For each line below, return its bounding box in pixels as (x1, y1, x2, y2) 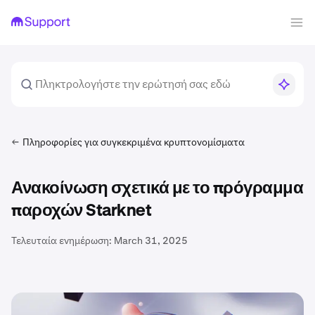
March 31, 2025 (114, 234, 188, 247)
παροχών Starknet (11, 202, 151, 219)
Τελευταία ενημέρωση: (11, 234, 112, 247)
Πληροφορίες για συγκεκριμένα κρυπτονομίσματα (22, 136, 245, 148)
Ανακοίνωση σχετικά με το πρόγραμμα (11, 180, 303, 197)
